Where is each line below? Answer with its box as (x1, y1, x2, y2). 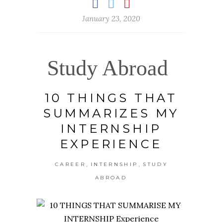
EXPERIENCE (60, 137, 162, 152)
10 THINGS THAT (44, 91, 178, 106)
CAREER (55, 161, 86, 168)
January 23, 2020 (82, 14, 140, 24)
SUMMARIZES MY (43, 106, 179, 121)
